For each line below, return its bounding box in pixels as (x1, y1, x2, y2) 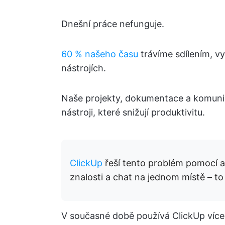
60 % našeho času (61, 49, 138, 60)
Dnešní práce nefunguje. (61, 19, 164, 30)
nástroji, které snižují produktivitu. (61, 107, 205, 118)
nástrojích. (61, 63, 106, 74)
